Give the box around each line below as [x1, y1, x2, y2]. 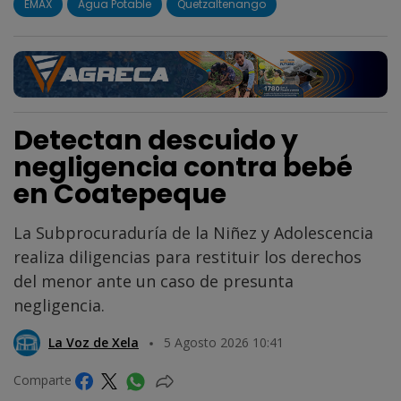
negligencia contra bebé [13, 148, 353, 186]
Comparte [13, 371, 75, 388]
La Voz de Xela [48, 333, 139, 351]
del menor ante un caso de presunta [13, 269, 294, 292]
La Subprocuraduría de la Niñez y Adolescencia [13, 221, 373, 243]
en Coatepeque [13, 175, 226, 213]
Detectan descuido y [13, 121, 298, 159]
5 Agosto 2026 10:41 [164, 333, 284, 351]
